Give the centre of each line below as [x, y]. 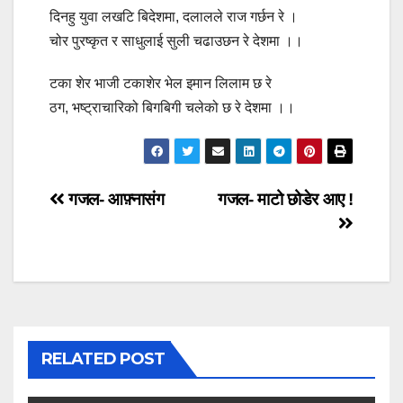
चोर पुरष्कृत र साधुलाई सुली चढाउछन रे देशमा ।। [176, 40]
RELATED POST [103, 358]
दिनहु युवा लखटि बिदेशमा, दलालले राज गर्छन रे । [174, 16]
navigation [121, 242]
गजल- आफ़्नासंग [114, 199]
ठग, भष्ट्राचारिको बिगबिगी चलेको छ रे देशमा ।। [172, 107]
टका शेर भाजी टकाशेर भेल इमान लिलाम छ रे [161, 83]
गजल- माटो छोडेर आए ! [286, 199]
